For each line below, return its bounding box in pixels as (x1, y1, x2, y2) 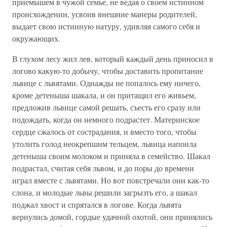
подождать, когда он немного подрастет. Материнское (12, 114, 200, 125)
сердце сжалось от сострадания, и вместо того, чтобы (12, 126, 197, 137)
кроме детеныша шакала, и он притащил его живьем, (12, 90, 196, 100)
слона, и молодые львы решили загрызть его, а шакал (12, 187, 197, 198)
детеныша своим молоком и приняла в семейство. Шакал (12, 150, 210, 161)
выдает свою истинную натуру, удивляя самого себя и (12, 21, 200, 31)
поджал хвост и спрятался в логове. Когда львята (12, 199, 181, 210)
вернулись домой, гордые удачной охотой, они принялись (12, 211, 212, 222)
